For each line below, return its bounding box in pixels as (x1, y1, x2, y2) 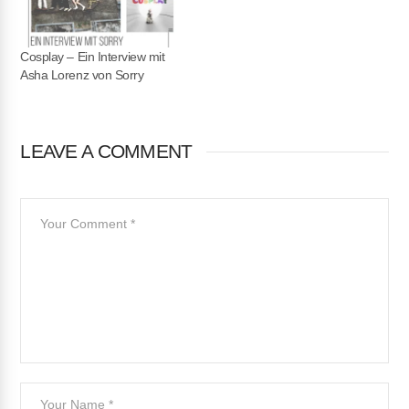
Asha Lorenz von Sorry (20, 68, 144, 83)
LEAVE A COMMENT (20, 141, 193, 163)
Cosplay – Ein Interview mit (20, 49, 165, 65)
